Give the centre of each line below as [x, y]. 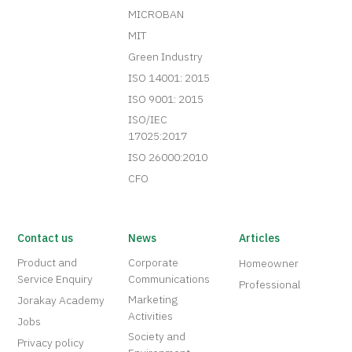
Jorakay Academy [61, 301]
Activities [151, 317]
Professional [270, 285]
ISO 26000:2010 [168, 158]
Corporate [154, 263]
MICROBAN [156, 15]
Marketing [153, 300]
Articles [260, 239]
